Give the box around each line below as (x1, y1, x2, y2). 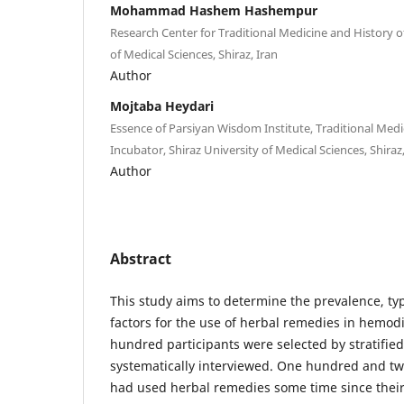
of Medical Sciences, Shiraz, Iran (110, 45, 278, 62)
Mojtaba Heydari (110, 96, 214, 115)
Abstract (110, 248, 171, 269)
